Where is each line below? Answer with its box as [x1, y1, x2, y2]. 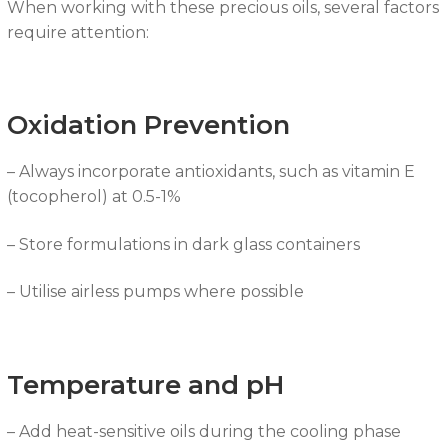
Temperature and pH [6, 368, 284, 400]
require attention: [6, 22, 149, 42]
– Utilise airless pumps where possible [6, 282, 304, 302]
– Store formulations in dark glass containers [6, 234, 360, 254]
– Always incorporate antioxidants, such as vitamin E [6, 162, 415, 182]
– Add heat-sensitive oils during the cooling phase [6, 421, 401, 441]
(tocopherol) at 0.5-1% [6, 187, 181, 207]
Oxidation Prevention [6, 109, 290, 141]
